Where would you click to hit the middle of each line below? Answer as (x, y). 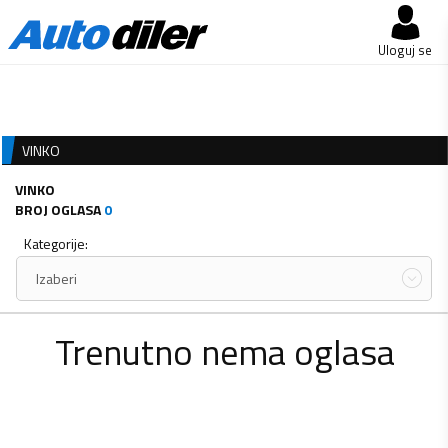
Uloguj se (405, 49)
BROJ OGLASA (58, 209)
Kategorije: (56, 243)
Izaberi (56, 278)
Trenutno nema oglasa (225, 351)
